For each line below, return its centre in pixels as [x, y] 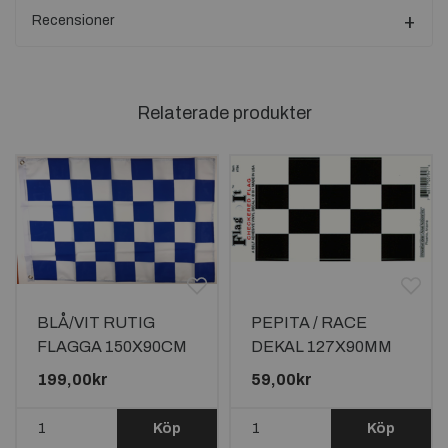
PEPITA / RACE [309, 322]
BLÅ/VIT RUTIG [96, 322]
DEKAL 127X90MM [321, 346]
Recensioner [73, 20]
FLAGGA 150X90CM [112, 346]
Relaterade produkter [224, 113]
